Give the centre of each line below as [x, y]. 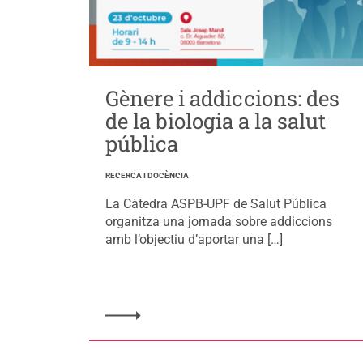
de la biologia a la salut [215, 120]
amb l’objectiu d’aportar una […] [194, 239]
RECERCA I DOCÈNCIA [147, 175]
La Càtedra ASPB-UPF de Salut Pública [216, 203]
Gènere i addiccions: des [222, 98]
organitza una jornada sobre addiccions [218, 221]
